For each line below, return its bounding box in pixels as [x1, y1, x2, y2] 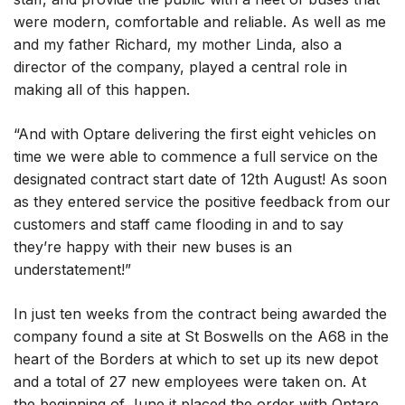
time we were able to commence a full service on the [14, 147, 378, 165]
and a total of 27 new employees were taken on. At [14, 372, 366, 391]
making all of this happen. [14, 80, 190, 99]
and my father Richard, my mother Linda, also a [14, 35, 342, 53]
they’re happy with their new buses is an [14, 238, 292, 256]
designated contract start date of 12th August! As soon [14, 170, 387, 188]
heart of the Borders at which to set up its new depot [14, 350, 378, 368]
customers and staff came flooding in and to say [14, 215, 344, 233]
